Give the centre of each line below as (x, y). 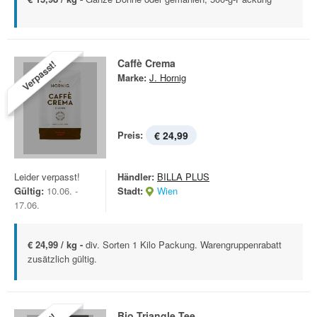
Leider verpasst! (47, 177)
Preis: (130, 135)
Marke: (132, 77)
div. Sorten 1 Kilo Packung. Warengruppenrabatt (184, 244)
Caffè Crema (146, 63)
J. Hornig (168, 77)
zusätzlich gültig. (62, 259)
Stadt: (130, 191)
